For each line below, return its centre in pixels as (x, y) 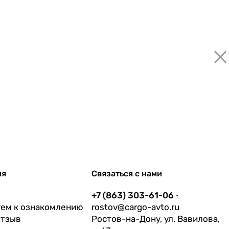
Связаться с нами (127, 174)
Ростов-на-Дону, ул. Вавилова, (156, 219)
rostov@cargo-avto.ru (136, 207)
